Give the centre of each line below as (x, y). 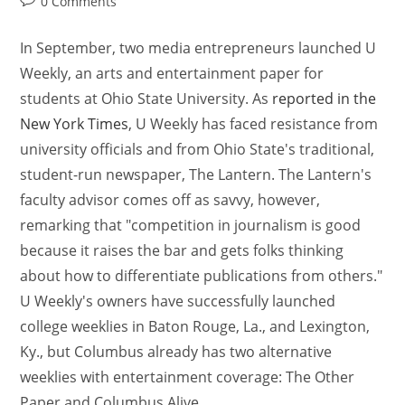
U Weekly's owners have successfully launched (178, 301)
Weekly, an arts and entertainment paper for (172, 73)
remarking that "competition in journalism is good (191, 225)
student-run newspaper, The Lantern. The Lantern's (196, 174)
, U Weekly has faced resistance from (254, 124)
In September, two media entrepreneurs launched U (198, 48)
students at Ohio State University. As (146, 99)
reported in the (325, 99)
